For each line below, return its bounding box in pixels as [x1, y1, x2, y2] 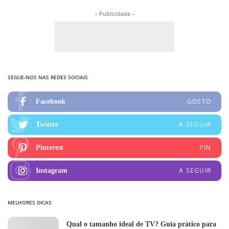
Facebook [36, 98, 65, 106]
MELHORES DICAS [8, 199, 52, 207]
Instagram [36, 167, 67, 175]
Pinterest [36, 144, 63, 152]
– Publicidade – [94, 10, 135, 18]
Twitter [36, 121, 58, 129]
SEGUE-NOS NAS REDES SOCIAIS [8, 74, 88, 81]
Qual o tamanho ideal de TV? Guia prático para [66, 220, 216, 228]
